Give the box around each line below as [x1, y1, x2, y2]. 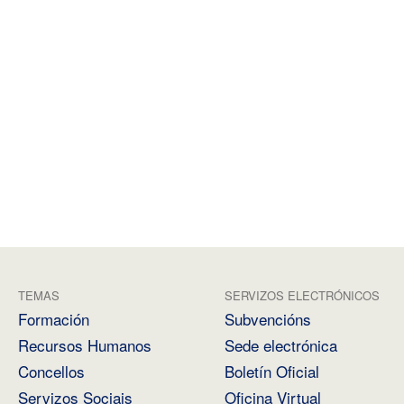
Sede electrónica [225, 334, 337, 357]
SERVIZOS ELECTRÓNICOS [225, 287, 380, 305]
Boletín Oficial [225, 360, 319, 383]
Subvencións [225, 308, 311, 331]
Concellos [18, 360, 85, 383]
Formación [18, 308, 89, 331]
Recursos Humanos [18, 334, 151, 357]
